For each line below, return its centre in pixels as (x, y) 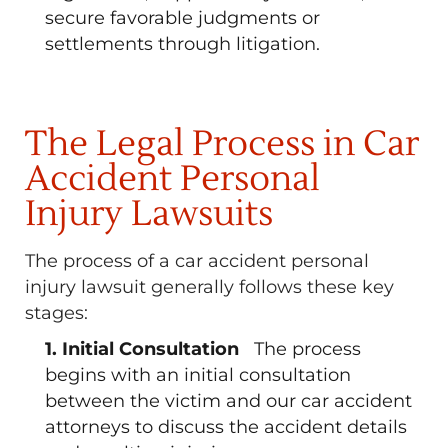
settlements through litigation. (182, 44)
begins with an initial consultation (198, 375)
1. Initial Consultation (147, 349)
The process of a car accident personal (197, 261)
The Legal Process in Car (222, 144)
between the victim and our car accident (228, 401)
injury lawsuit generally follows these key (209, 287)
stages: (56, 313)
